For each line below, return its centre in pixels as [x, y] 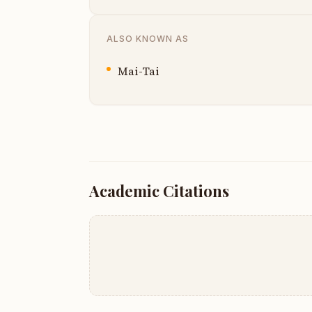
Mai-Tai [139, 71]
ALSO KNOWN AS [148, 38]
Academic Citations [159, 190]
